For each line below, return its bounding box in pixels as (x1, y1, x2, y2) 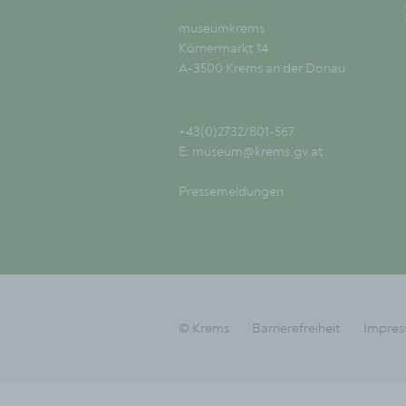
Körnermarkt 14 (179, 39, 268, 56)
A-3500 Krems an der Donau (179, 59, 345, 76)
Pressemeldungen (179, 182, 284, 199)
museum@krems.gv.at (192, 142, 324, 159)
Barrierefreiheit (252, 319, 341, 336)
